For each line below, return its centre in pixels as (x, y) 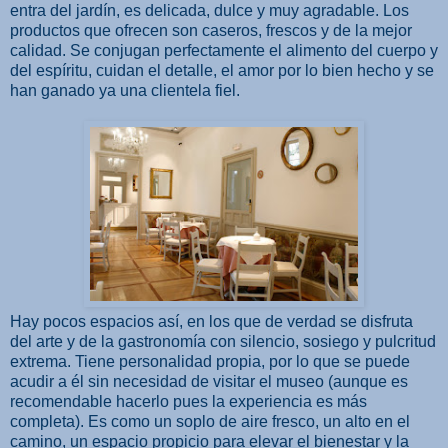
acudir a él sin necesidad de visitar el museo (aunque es (209, 381)
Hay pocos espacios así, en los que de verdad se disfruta (211, 321)
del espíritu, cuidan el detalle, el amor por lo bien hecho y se (222, 70)
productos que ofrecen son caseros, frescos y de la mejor (211, 30)
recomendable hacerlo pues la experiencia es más (188, 401)
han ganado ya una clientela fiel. (125, 90)
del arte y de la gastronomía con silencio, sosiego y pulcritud (223, 341)
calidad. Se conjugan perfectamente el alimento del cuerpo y (224, 50)
